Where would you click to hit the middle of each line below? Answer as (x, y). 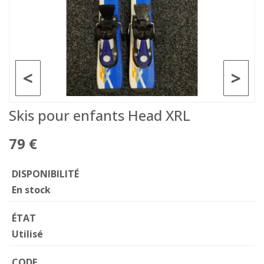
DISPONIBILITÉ (45, 174)
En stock (31, 190)
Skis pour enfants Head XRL (100, 115)
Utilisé (27, 234)
